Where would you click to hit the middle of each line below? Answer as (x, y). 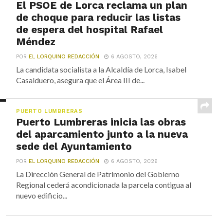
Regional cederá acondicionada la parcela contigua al (104, 184)
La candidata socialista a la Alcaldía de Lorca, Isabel (101, 69)
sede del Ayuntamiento (74, 146)
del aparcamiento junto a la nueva (102, 134)
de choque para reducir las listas (99, 17)
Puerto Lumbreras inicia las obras (101, 122)
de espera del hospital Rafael (90, 29)
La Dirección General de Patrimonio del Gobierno (98, 174)
